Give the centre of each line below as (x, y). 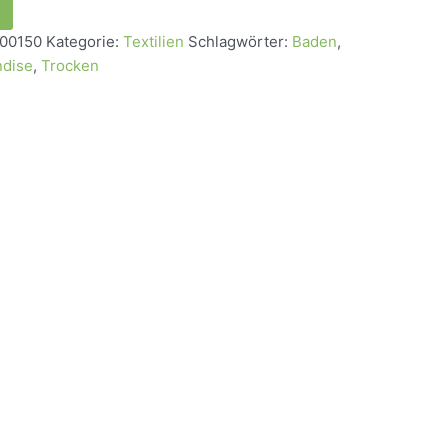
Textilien (153, 42)
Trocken (70, 66)
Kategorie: (84, 42)
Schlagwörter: (240, 42)
